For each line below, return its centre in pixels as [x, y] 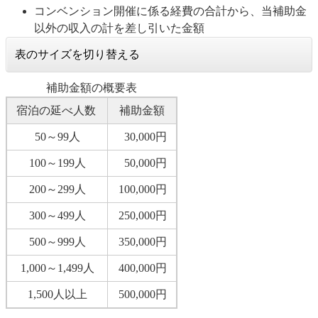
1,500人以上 [57, 294]
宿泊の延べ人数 [56, 110]
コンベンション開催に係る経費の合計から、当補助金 [170, 11]
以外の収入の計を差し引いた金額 [119, 28]
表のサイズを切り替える [77, 54]
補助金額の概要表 [92, 87]
